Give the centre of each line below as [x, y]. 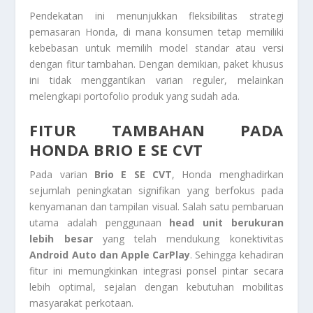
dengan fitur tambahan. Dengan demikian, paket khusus [156, 64]
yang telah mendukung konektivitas [188, 238]
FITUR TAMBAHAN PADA [156, 130]
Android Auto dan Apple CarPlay [110, 254]
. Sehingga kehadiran [237, 254]
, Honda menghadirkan [227, 174]
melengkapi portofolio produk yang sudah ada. [135, 96]
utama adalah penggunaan [100, 222]
